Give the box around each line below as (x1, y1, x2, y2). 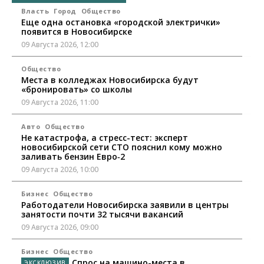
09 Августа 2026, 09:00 (21, 222, 98, 233)
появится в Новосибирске (21, 26, 132, 38)
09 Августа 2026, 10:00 (21, 164, 98, 175)
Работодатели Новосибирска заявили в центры (21, 199, 229, 211)
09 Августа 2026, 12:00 (21, 39, 98, 50)
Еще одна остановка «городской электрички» (21, 16, 220, 28)
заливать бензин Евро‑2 (21, 151, 125, 163)
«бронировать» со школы (21, 84, 132, 95)
